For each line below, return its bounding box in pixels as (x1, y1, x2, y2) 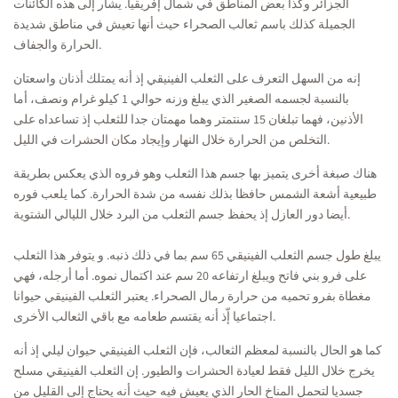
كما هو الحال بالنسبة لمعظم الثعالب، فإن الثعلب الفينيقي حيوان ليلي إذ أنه (13, 342, 382, 360)
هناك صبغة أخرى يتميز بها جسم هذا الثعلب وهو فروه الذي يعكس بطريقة (13, 165, 377, 183)
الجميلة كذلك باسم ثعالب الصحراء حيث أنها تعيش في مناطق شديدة (13, 16, 355, 34)
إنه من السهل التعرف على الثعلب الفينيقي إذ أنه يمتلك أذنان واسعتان (13, 70, 361, 88)
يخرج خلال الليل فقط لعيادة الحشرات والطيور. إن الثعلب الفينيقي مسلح (13, 362, 375, 380)
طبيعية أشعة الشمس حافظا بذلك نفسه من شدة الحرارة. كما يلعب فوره (13, 186, 377, 203)
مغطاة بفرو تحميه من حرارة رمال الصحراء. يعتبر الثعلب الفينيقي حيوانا (13, 288, 371, 306)
